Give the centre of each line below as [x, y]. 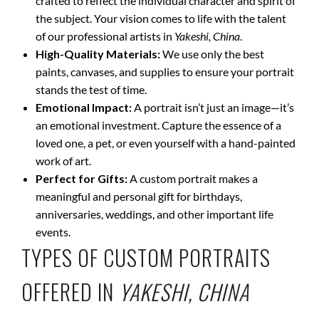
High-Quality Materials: [98, 54]
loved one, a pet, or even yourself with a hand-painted [166, 143]
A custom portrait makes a [193, 178]
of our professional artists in [105, 36]
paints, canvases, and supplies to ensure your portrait [165, 72]
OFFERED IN [70, 292]
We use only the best [212, 54]
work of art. [63, 161]
